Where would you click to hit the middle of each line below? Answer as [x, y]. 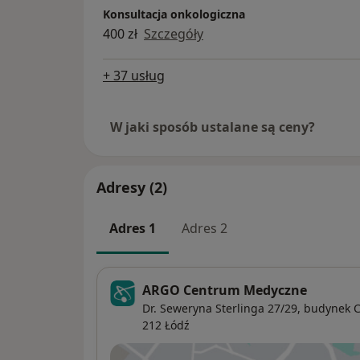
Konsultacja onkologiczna [174, 14]
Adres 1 [133, 229]
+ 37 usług [134, 76]
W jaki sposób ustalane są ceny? [213, 127]
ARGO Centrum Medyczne [225, 290]
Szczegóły [174, 33]
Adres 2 [205, 229]
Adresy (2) [132, 188]
